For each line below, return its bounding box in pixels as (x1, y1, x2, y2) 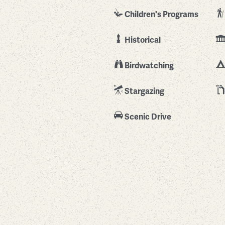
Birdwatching (125, 60, 174, 71)
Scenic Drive (125, 111, 171, 122)
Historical (125, 35, 161, 45)
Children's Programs (125, 9, 198, 20)
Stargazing (125, 86, 164, 96)
